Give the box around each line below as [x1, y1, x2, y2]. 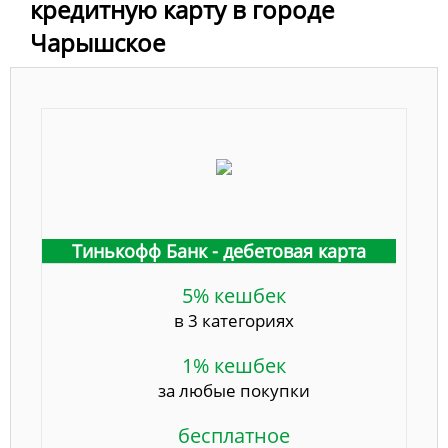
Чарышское [30, 26, 165, 60]
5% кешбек [182, 282, 286, 310]
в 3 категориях [174, 309, 294, 333]
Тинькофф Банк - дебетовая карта [72, 239, 366, 264]
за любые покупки [158, 379, 310, 403]
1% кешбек [182, 352, 286, 380]
